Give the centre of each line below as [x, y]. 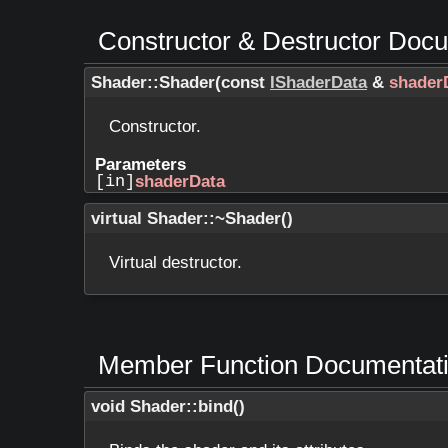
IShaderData [318, 83]
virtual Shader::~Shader [186, 219]
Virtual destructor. [175, 263]
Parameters [140, 165]
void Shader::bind [162, 406]
